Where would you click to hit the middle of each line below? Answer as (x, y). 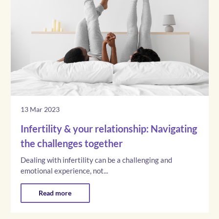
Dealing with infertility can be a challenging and (96, 160)
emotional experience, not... (64, 170)
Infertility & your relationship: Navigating (109, 128)
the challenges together (71, 143)
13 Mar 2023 (40, 109)
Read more (55, 193)
